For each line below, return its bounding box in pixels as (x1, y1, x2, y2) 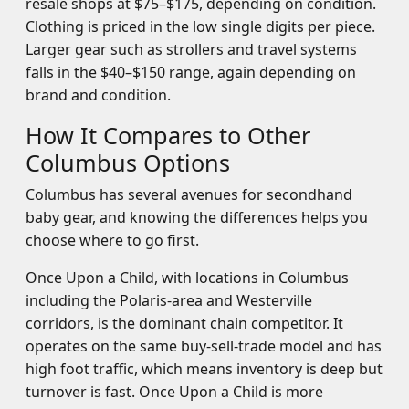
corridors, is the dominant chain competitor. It (26, 313, 343, 333)
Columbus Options (26, 147, 230, 178)
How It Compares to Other (26, 120, 310, 151)
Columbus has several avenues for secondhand (26, 184, 352, 204)
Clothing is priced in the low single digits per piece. (26, 16, 375, 37)
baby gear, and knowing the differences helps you (26, 207, 368, 227)
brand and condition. (26, 85, 171, 105)
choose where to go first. (26, 230, 199, 250)
